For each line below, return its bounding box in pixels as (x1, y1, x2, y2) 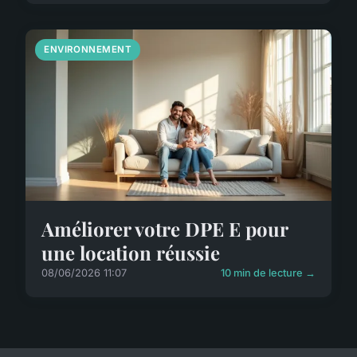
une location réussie (41, 239, 220, 265)
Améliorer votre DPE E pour (41, 215, 288, 241)
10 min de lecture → (221, 266, 316, 279)
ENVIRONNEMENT (44, 43, 132, 55)
